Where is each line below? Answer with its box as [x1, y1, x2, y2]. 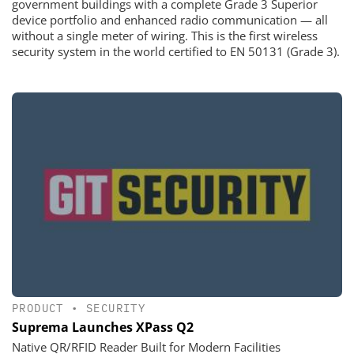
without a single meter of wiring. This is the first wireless [12, 28, 318, 44]
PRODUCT [12, 300, 64, 315]
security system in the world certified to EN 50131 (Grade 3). [12, 43, 340, 60]
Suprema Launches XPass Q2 [12, 318, 194, 336]
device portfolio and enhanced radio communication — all [12, 12, 328, 28]
